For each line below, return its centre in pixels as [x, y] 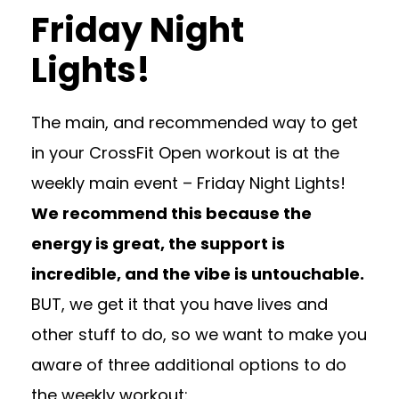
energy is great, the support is [158, 244]
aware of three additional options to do [189, 365]
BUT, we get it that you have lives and [179, 305]
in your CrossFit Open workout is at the [185, 153]
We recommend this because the [171, 214]
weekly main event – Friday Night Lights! [188, 183]
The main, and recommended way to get [195, 123]
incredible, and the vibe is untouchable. [198, 274]
